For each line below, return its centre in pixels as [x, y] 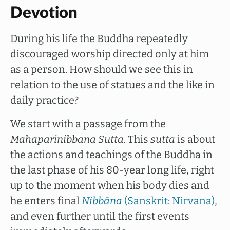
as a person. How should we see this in [102, 69]
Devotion [44, 13]
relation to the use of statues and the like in [112, 85]
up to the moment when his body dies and [110, 185]
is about [195, 139]
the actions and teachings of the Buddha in [111, 155]
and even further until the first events [100, 216]
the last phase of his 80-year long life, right [112, 170]
